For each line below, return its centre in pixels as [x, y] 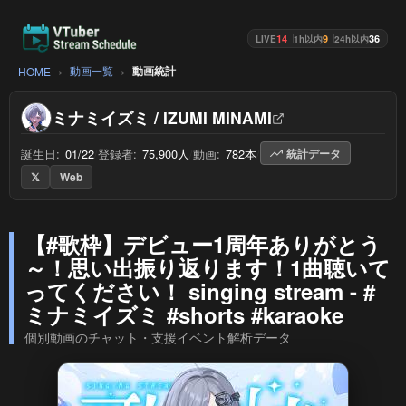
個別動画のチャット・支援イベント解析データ [158, 337]
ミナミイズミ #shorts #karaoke [184, 314]
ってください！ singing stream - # [200, 291]
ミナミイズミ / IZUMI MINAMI [162, 117]
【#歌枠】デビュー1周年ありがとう [203, 244]
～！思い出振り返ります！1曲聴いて [208, 267]
